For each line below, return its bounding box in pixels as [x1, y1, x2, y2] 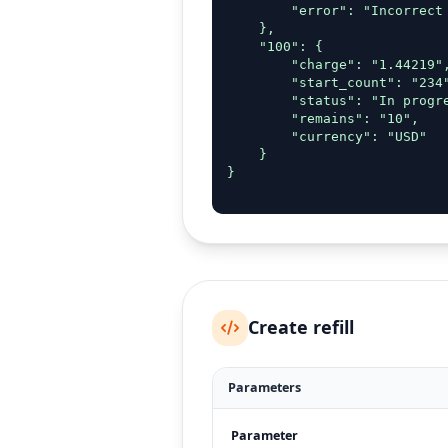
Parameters [227, 379, 301, 397]
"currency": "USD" [226, 128, 427, 144]
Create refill [248, 315, 355, 340]
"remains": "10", [226, 110, 419, 126]
